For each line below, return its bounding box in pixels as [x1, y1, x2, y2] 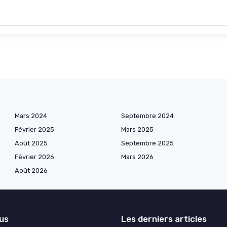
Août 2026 [15, 167, 48, 175]
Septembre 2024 [121, 112, 174, 120]
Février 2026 [15, 153, 54, 161]
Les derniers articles [121, 214, 207, 224]
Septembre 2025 [121, 139, 174, 147]
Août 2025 [15, 139, 48, 147]
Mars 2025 [121, 126, 154, 134]
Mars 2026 [121, 153, 154, 161]
